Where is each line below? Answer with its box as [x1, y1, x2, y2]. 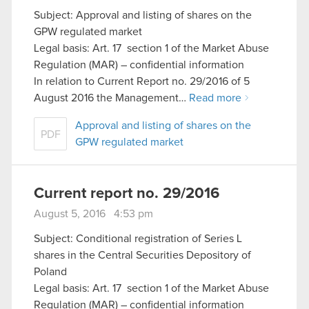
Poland [34, 266, 67, 277]
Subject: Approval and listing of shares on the [34, 10, 252, 21]
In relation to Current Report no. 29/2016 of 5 [34, 76, 250, 88]
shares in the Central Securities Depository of [34, 249, 251, 261]
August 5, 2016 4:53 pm [34, 208, 153, 220]
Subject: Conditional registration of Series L [34, 232, 242, 244]
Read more [189, 92, 241, 104]
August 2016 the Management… [34, 92, 189, 104]
